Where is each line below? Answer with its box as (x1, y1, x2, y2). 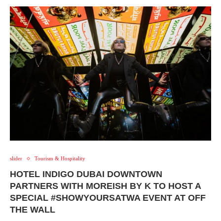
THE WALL (10, 205, 55, 215)
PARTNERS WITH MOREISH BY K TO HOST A (10, 181, 201, 191)
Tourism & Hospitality (35, 155, 85, 162)
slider (10, 155, 22, 162)
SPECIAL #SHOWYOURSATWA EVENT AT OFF (10, 193, 206, 203)
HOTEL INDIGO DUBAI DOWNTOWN (10, 169, 162, 180)
